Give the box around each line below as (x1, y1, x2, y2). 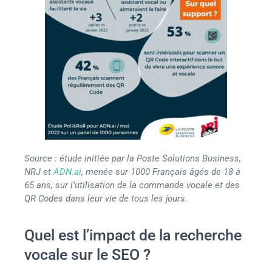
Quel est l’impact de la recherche (24, 226, 242, 245)
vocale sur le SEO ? (24, 246, 151, 264)
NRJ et (24, 166, 53, 177)
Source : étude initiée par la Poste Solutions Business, (24, 152, 241, 164)
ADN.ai (53, 166, 81, 177)
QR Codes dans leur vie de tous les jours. (24, 192, 188, 204)
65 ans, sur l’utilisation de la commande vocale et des (24, 179, 240, 191)
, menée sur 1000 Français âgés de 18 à (81, 166, 240, 177)
